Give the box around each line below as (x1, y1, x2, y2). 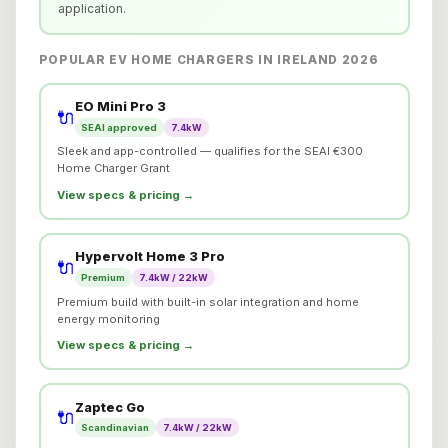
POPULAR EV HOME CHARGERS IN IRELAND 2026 (38, 53, 379, 68)
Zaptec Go (74, 399, 145, 415)
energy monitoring (56, 311, 160, 326)
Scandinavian (81, 422, 150, 434)
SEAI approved (81, 121, 158, 133)
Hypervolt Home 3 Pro (74, 249, 225, 265)
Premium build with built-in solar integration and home (56, 294, 359, 309)
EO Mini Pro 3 (74, 99, 166, 115)
